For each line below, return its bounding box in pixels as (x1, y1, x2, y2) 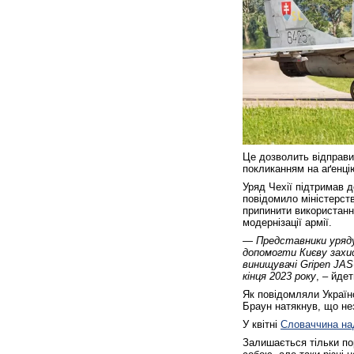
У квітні (243, 318, 281, 330)
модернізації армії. (243, 216, 332, 228)
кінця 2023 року (243, 269, 316, 282)
